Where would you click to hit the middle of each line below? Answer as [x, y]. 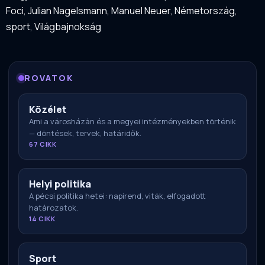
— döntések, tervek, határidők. [85, 133]
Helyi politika [60, 184]
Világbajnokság [68, 27]
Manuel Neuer [141, 11]
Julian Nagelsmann [67, 11]
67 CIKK [43, 144]
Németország [205, 11]
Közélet [48, 110]
